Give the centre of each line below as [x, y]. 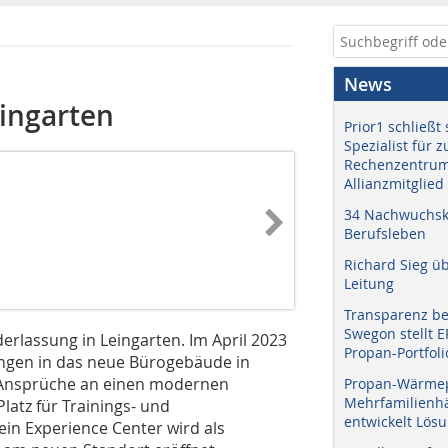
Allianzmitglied [394, 183]
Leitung [369, 283]
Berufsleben [385, 233]
